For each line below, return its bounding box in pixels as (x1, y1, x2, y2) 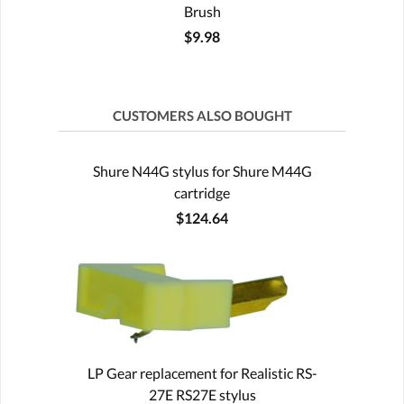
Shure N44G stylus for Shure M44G (92, 161, 312, 179)
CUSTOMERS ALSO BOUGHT (112, 106, 292, 124)
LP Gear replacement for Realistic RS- (87, 363, 317, 381)
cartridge (174, 183, 230, 201)
